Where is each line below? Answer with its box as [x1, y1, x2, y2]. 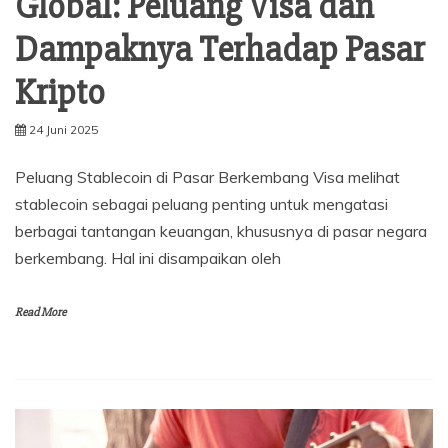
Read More [15, 304, 66, 320]
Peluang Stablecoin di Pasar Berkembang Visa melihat [15, 166, 400, 187]
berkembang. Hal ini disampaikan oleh [15, 247, 281, 268]
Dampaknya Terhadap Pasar [15, 27, 425, 72]
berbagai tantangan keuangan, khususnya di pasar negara [15, 220, 427, 241]
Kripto [15, 70, 105, 115]
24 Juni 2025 [29, 121, 98, 137]
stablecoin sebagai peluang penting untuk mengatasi [15, 193, 388, 214]
